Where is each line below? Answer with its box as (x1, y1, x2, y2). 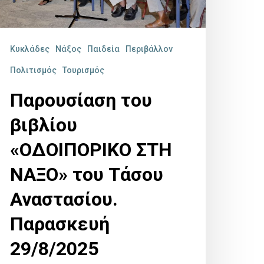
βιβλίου (10, 114, 77, 137)
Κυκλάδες (10, 44, 49, 54)
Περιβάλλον (126, 44, 173, 54)
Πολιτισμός (10, 65, 57, 75)
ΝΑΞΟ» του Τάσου (10, 163, 163, 186)
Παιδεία (87, 44, 120, 54)
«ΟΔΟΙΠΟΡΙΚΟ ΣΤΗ (10, 138, 172, 161)
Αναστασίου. (10, 188, 123, 211)
